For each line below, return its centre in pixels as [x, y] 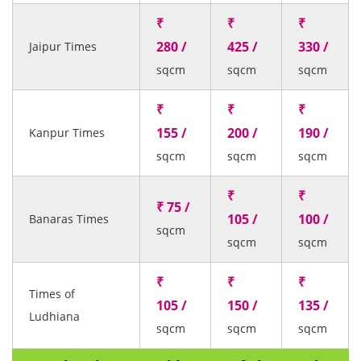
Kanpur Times [67, 133]
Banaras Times [69, 219]
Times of [52, 294]
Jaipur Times [63, 46]
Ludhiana [54, 316]
